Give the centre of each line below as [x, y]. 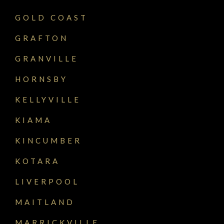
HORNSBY [41, 79]
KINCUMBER [48, 140]
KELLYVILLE [48, 99]
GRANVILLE [47, 58]
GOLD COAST [51, 17]
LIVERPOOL [47, 181]
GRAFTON [42, 38]
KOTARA [37, 161]
